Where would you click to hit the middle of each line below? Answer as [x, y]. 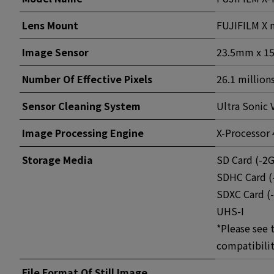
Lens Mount [50, 25]
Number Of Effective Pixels [87, 79]
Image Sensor [55, 52]
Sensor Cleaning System [81, 106]
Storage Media [57, 160]
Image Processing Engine [83, 133]
